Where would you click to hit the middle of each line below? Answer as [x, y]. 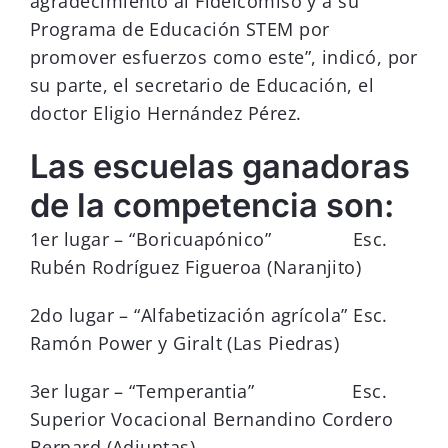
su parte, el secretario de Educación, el [202, 85]
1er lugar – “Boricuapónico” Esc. [209, 239]
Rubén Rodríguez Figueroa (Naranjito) [196, 267]
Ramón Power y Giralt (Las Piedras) [185, 343]
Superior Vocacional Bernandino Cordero [212, 419]
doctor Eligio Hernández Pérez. [166, 113]
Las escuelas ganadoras [220, 166]
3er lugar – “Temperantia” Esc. [209, 391]
